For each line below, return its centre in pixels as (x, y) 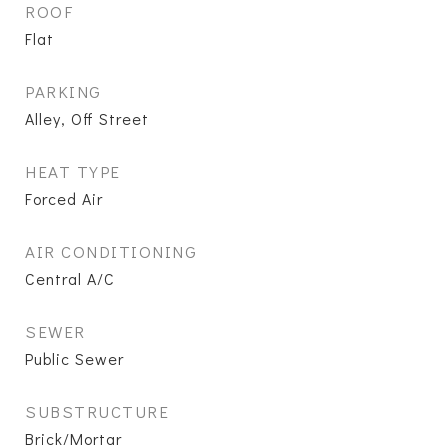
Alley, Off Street (87, 118)
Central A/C (70, 278)
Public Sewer (74, 358)
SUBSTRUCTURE (97, 411)
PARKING (63, 91)
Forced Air (64, 198)
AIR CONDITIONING (111, 251)
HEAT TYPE (73, 171)
